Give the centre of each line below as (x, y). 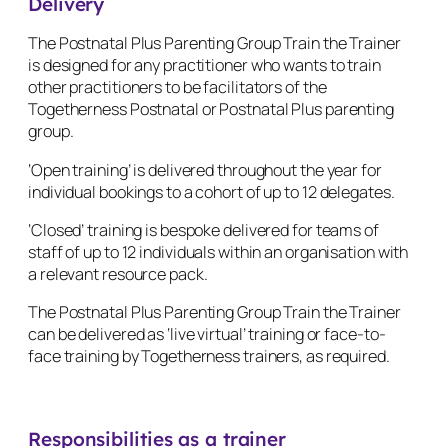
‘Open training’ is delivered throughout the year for (205, 169)
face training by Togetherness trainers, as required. (210, 356)
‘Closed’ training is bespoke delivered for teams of (203, 229)
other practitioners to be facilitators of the (177, 87)
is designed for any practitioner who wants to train (204, 65)
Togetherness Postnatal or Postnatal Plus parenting (211, 109)
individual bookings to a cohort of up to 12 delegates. (213, 191)
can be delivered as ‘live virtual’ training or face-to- (207, 334)
